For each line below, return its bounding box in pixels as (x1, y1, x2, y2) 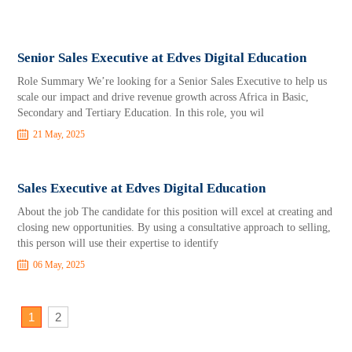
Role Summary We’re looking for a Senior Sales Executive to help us (17, 75, 328, 87)
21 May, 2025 (33, 129, 86, 140)
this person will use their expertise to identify (17, 237, 219, 249)
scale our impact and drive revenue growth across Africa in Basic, (17, 91, 310, 103)
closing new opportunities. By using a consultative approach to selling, (17, 222, 332, 233)
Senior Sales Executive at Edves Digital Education (17, 50, 307, 65)
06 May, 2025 (33, 259, 86, 270)
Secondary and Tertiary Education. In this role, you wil (17, 107, 265, 119)
